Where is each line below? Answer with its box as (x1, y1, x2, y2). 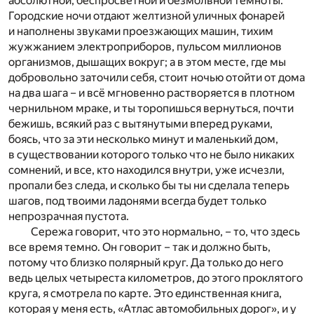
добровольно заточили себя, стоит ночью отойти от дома (8, 71, 305, 85)
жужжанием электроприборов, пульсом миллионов (8, 40, 282, 54)
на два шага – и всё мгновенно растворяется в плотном (8, 86, 295, 100)
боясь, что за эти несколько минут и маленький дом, (8, 132, 278, 146)
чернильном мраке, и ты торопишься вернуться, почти (8, 102, 294, 116)
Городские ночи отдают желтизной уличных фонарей (8, 9, 285, 23)
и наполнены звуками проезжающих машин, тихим (8, 25, 273, 39)
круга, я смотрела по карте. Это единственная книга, (8, 287, 282, 301)
